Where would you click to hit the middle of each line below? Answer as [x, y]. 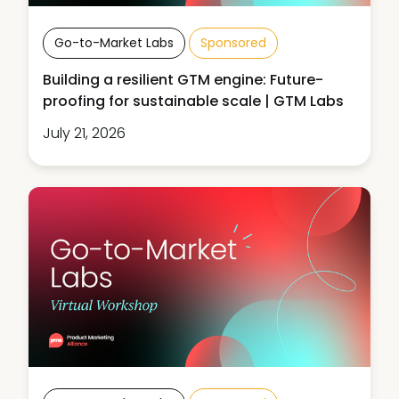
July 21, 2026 [84, 134]
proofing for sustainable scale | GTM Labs [193, 102]
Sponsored [233, 43]
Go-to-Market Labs [114, 43]
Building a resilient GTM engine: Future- [183, 80]
